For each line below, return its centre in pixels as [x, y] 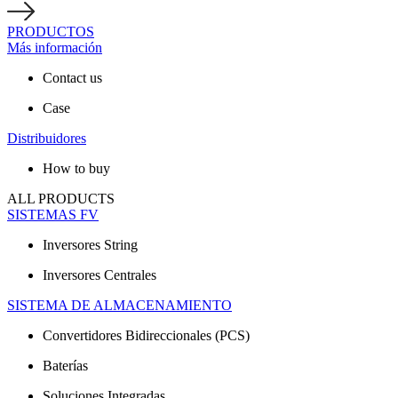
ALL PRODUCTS [61, 199]
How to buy [76, 168]
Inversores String [90, 245]
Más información [55, 48]
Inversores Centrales [99, 275]
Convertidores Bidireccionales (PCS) [146, 335]
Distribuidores [47, 138]
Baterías [65, 366]
